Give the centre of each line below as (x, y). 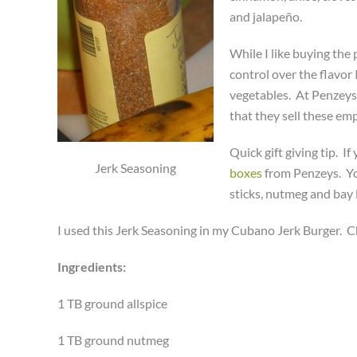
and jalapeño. (266, 16)
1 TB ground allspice (112, 303)
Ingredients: (92, 267)
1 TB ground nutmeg (113, 340)
